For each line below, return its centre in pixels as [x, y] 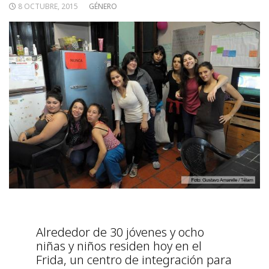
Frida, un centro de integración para [134, 259]
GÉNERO [103, 6]
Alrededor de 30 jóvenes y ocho [120, 232]
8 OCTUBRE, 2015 [48, 6]
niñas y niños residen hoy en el [119, 246]
